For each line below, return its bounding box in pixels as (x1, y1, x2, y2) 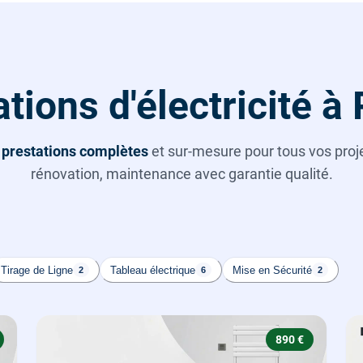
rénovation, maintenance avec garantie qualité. (30, 165, 333, 183)
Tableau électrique (110, 263, 195, 276)
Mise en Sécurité (233, 263, 312, 276)
